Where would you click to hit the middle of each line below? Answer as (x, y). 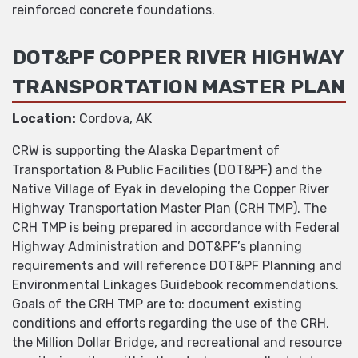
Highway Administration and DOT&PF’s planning (157, 247)
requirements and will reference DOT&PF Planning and (177, 266)
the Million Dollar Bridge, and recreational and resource (177, 343)
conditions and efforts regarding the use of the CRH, (171, 324)
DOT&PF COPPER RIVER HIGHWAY (178, 56)
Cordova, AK (114, 119)
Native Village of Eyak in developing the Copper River (171, 189)
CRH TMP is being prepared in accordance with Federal (176, 228)
